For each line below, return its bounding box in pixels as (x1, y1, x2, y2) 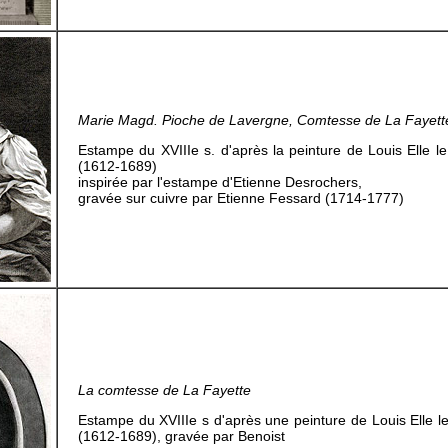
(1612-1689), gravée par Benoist (78, 428, 285, 444)
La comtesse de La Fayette (78, 382, 251, 398)
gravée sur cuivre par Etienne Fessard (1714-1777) (78, 190, 404, 206)
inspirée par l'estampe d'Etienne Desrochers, (78, 174, 362, 190)
